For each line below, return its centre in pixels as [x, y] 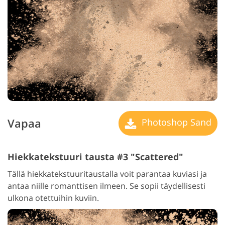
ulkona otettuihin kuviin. [53, 198]
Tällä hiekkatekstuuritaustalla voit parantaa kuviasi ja [107, 174]
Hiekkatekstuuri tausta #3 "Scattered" [95, 156]
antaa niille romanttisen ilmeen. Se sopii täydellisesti [106, 186]
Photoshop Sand [175, 122]
